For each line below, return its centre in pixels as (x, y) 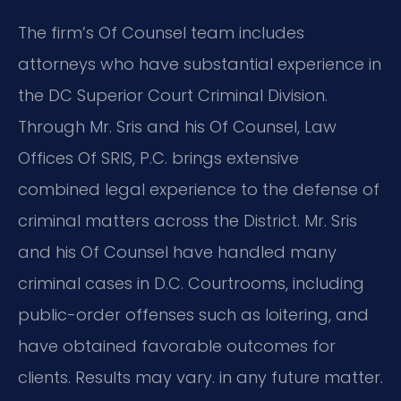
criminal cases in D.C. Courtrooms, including (191, 284)
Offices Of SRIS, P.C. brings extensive (158, 158)
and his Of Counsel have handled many (177, 252)
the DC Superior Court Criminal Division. (173, 96)
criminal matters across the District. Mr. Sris (188, 221)
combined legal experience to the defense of (199, 190)
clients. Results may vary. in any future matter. (200, 378)
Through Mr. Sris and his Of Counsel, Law (177, 127)
